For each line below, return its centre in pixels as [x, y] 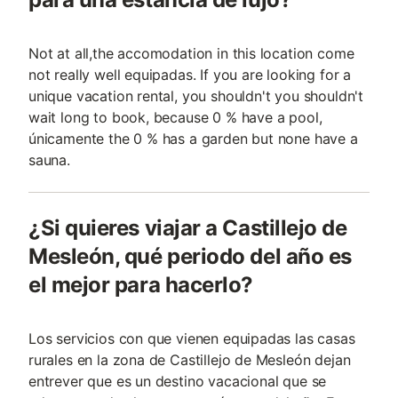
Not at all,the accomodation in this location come [191, 53]
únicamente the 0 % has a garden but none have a [193, 139]
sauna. [49, 160]
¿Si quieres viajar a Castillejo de [188, 228]
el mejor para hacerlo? [141, 285]
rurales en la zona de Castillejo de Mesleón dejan [190, 360]
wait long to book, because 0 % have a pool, [175, 117]
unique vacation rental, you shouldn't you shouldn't [196, 96]
